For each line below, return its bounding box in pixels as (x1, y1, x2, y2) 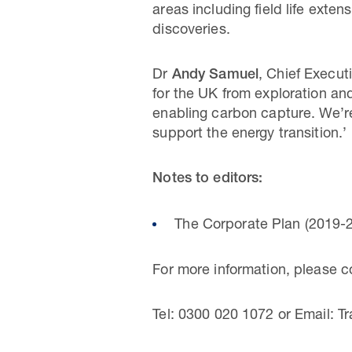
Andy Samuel (171, 68, 259, 82)
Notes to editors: (152, 172, 263, 186)
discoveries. (152, 24, 230, 38)
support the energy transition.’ (152, 127, 347, 141)
